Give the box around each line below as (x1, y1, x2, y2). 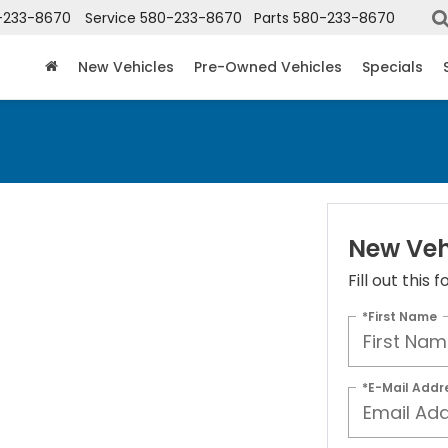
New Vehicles (78, 57, 174, 78)
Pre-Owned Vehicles (194, 57, 342, 78)
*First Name (361, 307, 437, 325)
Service (85, 8, 136, 29)
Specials (362, 57, 423, 78)
